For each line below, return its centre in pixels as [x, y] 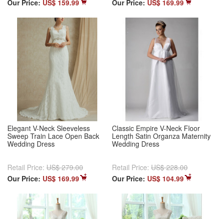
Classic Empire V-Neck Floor [156, 128]
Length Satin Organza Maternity [161, 136]
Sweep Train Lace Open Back [53, 136]
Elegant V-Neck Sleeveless [49, 128]
